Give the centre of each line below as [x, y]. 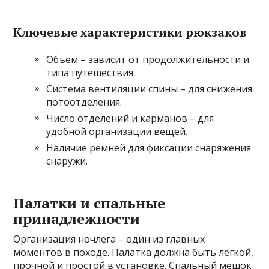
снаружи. [67, 161]
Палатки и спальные [89, 203]
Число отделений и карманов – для [130, 119]
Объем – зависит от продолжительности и [148, 60]
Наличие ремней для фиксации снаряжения [149, 148]
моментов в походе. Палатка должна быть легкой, [134, 252]
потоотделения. [84, 102]
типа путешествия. [91, 73]
